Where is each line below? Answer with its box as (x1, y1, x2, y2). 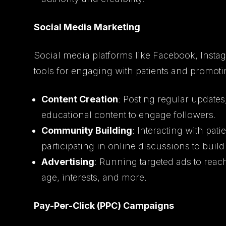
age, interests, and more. (41, 172, 147, 183)
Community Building (41, 125, 133, 136)
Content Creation (41, 93, 119, 104)
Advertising (41, 156, 95, 167)
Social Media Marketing (34, 21, 141, 32)
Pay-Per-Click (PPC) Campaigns (34, 200, 175, 211)
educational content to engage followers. (41, 109, 216, 120)
